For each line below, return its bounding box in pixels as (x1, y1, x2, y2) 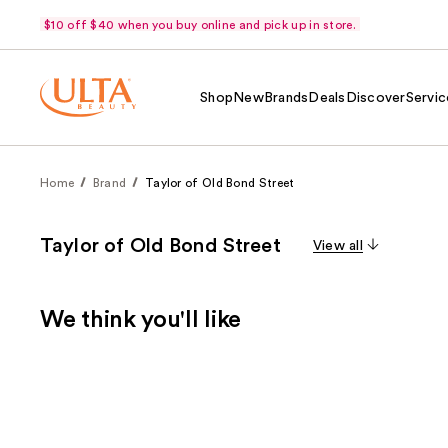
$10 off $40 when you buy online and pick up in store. (44, 18, 356, 31)
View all (312, 239, 363, 253)
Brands (263, 90, 309, 105)
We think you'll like (40, 308, 241, 332)
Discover (345, 90, 406, 105)
